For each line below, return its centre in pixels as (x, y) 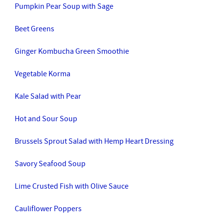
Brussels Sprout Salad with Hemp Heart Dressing (94, 141)
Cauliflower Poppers (48, 209)
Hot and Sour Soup (46, 119)
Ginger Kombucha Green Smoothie (72, 51)
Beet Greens (34, 29)
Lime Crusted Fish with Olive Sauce (72, 186)
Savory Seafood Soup (51, 164)
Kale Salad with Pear (48, 96)
